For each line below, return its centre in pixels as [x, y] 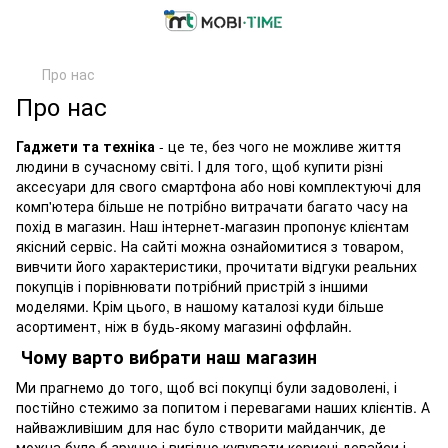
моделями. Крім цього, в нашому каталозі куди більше [200, 306]
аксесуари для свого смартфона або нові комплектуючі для [218, 186]
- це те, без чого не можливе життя [278, 146]
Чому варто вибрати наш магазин [166, 357]
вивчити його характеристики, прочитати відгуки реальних [216, 266]
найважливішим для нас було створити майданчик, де [201, 426]
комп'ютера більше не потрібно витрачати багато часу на [212, 206]
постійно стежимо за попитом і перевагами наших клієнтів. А [223, 406]
